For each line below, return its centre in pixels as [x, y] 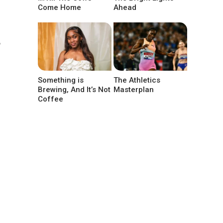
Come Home [59, 7]
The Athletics [137, 80]
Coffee [51, 99]
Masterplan [134, 89]
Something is [61, 80]
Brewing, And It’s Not [74, 89]
